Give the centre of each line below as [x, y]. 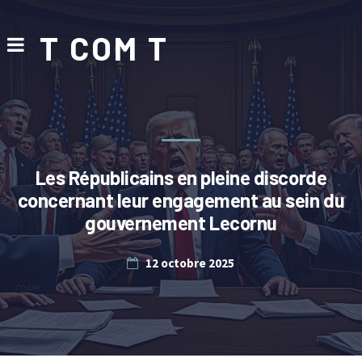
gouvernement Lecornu [181, 223]
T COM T [104, 48]
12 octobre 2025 [190, 263]
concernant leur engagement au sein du [181, 200]
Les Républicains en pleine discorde [181, 177]
